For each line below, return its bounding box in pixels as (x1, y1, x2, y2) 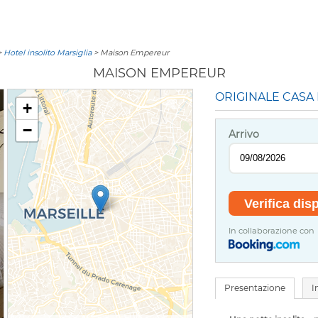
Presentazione (224, 283, 285, 294)
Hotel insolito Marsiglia (4, 48, 92, 57)
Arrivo (229, 127, 260, 141)
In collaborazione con (229, 226, 315, 236)
